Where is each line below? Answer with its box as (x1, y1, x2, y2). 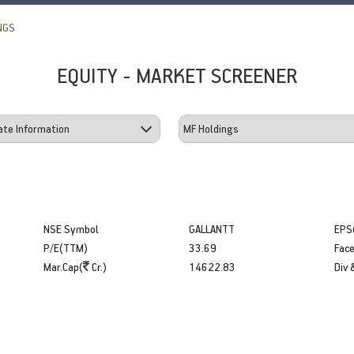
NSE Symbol (43, 220, 100, 236)
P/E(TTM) (43, 239, 88, 255)
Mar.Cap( (43, 258, 84, 274)
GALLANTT (188, 220, 235, 236)
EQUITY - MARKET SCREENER (57, 61, 297, 88)
